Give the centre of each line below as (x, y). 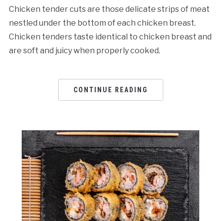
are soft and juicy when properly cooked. (84, 50)
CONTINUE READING (110, 90)
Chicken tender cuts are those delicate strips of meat (109, 9)
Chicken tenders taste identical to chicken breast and (110, 37)
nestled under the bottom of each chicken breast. (102, 23)
